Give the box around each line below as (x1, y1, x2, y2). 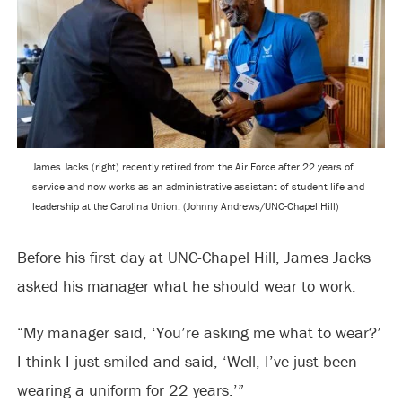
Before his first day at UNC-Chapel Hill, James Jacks (16, 247, 371, 267)
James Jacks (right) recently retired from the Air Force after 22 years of (31, 160, 354, 173)
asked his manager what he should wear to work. (16, 275, 356, 296)
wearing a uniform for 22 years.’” (16, 380, 244, 400)
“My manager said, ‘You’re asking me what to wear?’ (16, 322, 381, 343)
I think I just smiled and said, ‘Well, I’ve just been (16, 351, 357, 371)
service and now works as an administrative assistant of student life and (31, 179, 364, 193)
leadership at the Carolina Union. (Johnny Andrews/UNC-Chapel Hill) (31, 199, 339, 213)
